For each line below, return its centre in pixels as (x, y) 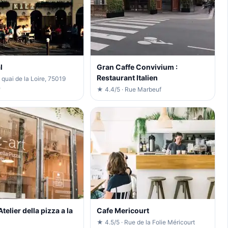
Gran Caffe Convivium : (137, 67)
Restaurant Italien (127, 77)
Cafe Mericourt (123, 210)
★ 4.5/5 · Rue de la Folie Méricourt (146, 222)
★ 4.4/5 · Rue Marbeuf (129, 89)
